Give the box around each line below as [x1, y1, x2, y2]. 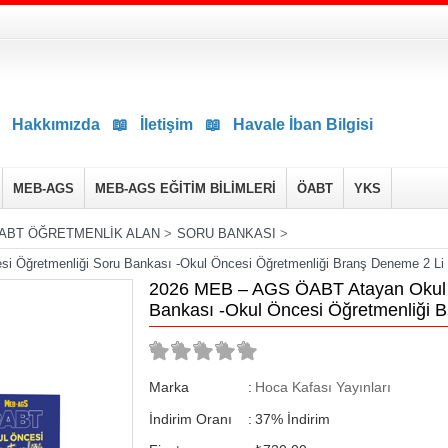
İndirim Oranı [148, 410, 232, 427]
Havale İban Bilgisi [233, 116, 373, 133]
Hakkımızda [12, 116, 100, 133]
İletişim [140, 116, 193, 133]
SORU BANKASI [177, 226, 276, 241]
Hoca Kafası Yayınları [254, 379, 391, 396]
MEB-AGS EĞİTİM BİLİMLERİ [95, 181, 276, 196]
